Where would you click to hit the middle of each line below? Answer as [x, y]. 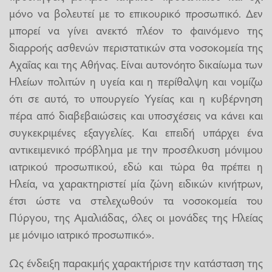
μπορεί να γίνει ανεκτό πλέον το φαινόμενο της [136, 30]
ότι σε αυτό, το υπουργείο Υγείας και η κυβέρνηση [136, 98]
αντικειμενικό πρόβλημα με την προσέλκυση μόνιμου [136, 149]
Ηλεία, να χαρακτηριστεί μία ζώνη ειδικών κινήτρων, [136, 183]
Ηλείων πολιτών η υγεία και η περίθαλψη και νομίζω [136, 81]
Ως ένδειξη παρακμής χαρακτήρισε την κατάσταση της [136, 263]
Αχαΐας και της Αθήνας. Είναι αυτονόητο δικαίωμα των [136, 64]
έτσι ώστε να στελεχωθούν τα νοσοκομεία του [136, 200]
